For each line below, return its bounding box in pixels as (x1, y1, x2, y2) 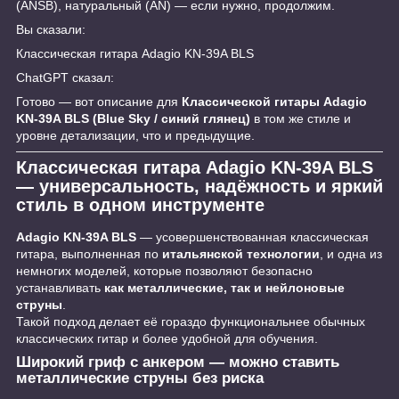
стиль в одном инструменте (16, 195, 265, 216)
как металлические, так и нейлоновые (104, 281, 345, 296)
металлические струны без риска (16, 370, 264, 387)
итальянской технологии (162, 247, 320, 262)
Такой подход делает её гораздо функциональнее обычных (16, 314, 365, 330)
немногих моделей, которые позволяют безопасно (16, 264, 313, 279)
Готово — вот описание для (16, 94, 182, 110)
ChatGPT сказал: (16, 70, 114, 85)
